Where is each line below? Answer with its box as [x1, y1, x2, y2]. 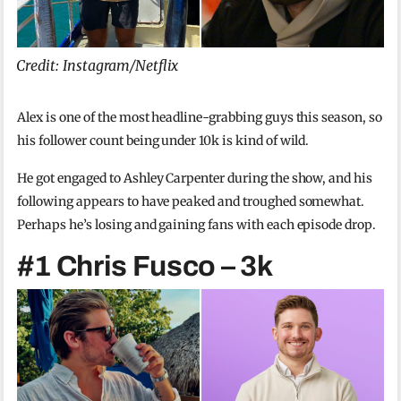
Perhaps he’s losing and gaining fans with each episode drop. [17, 217, 376, 234]
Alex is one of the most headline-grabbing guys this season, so [17, 109, 382, 126]
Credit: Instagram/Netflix [16, 56, 179, 75]
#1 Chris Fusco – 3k [17, 251, 273, 283]
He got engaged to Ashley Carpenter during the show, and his [17, 170, 373, 187]
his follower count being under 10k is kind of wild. [17, 132, 310, 149]
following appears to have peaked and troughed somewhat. [17, 193, 365, 210]
